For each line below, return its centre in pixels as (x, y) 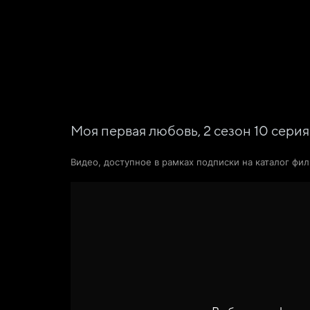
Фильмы (113, 17)
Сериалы (175, 17)
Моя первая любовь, (137, 131)
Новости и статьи (258, 17)
